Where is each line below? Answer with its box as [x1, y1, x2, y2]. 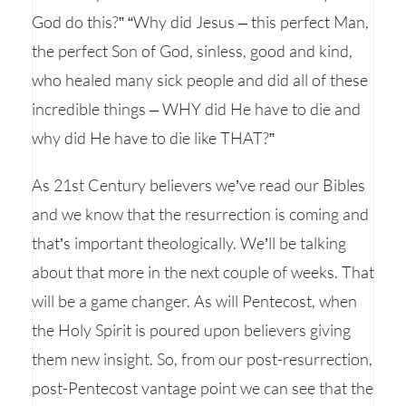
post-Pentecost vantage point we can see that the [32, 378, 373, 398]
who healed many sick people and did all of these [32, 70, 368, 90]
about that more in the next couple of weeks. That [32, 262, 374, 282]
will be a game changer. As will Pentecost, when [32, 291, 357, 311]
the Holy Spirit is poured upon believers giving [32, 320, 351, 340]
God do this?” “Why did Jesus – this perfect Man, [32, 12, 369, 32]
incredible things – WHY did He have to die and [32, 99, 361, 119]
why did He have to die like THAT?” [32, 128, 275, 148]
